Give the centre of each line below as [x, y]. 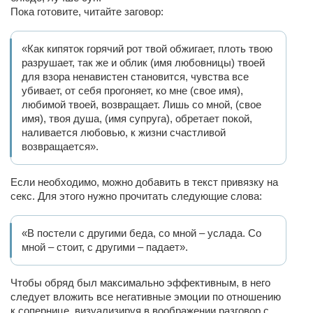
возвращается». [60, 146]
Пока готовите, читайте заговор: [87, 12]
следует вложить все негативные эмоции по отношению [146, 297]
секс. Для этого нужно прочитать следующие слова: [136, 196]
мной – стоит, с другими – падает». [105, 247]
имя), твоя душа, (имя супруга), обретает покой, [137, 118]
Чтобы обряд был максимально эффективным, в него [140, 283]
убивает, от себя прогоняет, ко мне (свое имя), [132, 90]
